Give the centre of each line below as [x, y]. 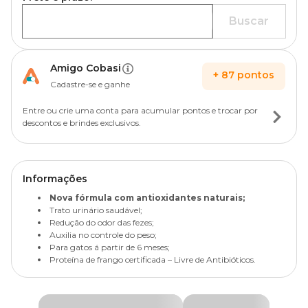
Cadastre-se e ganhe [90, 84]
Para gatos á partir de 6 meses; [110, 247]
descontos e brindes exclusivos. [82, 123]
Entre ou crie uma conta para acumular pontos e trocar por [140, 110]
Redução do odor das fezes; [102, 222]
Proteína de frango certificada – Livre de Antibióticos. [153, 260]
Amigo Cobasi [86, 68]
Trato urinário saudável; [96, 210]
